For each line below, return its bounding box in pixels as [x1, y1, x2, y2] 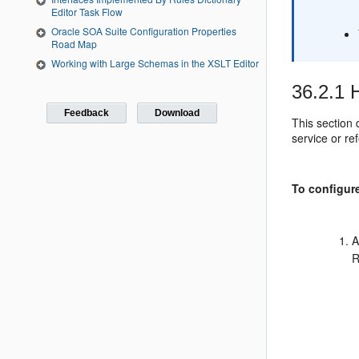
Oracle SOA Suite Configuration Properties [51, 24, 236, 38]
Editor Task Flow [51, 5, 123, 19]
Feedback [64, 107, 110, 119]
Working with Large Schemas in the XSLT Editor [51, 56, 259, 71]
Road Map [51, 37, 97, 51]
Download [154, 107, 200, 119]
